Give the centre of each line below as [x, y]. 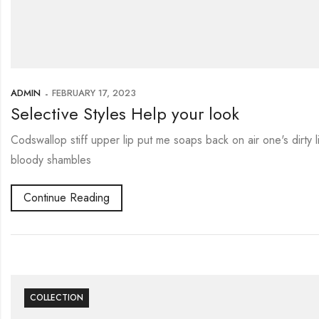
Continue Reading [67, 197]
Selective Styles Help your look [125, 114]
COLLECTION [57, 297]
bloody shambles [51, 160]
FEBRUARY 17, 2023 [94, 93]
